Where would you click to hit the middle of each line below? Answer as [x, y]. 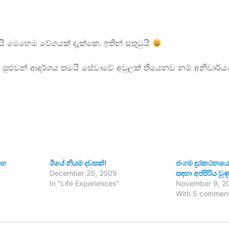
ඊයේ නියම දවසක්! [78, 163]
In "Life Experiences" [84, 183]
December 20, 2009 [83, 173]
